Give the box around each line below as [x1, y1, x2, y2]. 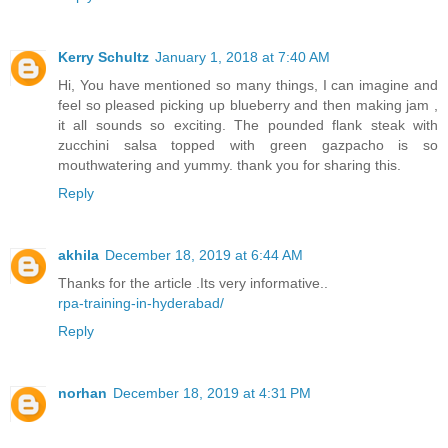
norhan [58, 385, 107, 402]
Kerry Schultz [58, 49, 149, 66]
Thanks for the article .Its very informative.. [58, 275, 328, 292]
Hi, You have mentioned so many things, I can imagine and [58, 77, 438, 94]
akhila [58, 247, 99, 264]
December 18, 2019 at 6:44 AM [105, 247, 303, 264]
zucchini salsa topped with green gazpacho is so [58, 137, 438, 154]
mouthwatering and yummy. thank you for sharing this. [58, 157, 401, 174]
